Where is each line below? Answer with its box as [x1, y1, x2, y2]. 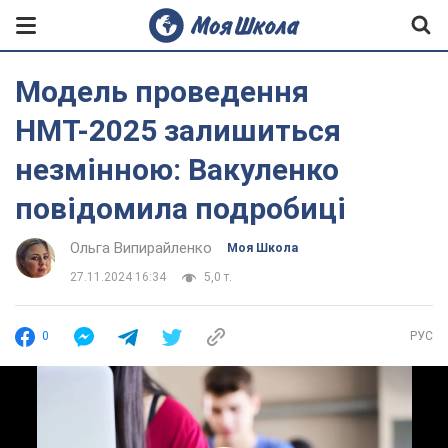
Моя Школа [227, 241, 298, 255]
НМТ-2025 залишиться [15, 113, 341, 148]
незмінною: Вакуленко [15, 152, 339, 187]
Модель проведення [15, 74, 309, 109]
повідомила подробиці [15, 191, 346, 226]
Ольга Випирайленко [70, 239, 212, 257]
